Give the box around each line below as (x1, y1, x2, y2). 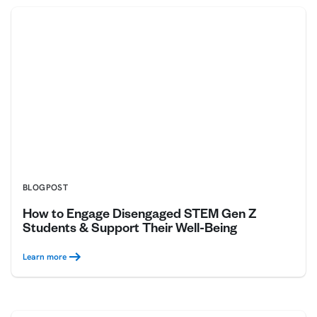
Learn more (23, 251, 67, 263)
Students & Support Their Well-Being (23, 223, 237, 238)
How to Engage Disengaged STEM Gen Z (23, 209, 257, 224)
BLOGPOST (23, 182, 69, 194)
